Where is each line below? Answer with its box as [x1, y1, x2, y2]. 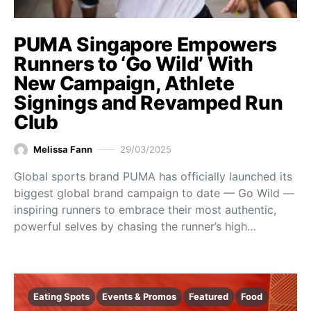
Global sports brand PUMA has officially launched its [14, 169, 292, 183]
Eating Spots [33, 290, 90, 302]
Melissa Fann [33, 144, 92, 155]
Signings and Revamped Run [14, 90, 283, 115]
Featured [189, 290, 228, 302]
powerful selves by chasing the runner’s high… [14, 219, 256, 233]
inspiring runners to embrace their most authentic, [14, 202, 276, 217]
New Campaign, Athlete [14, 71, 235, 95]
